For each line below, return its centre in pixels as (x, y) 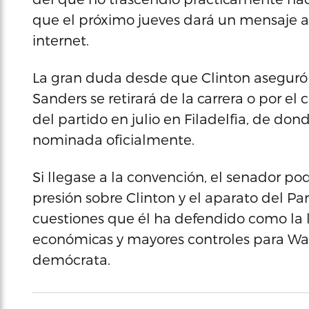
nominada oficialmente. (113, 139)
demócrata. (71, 259)
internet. (61, 40)
